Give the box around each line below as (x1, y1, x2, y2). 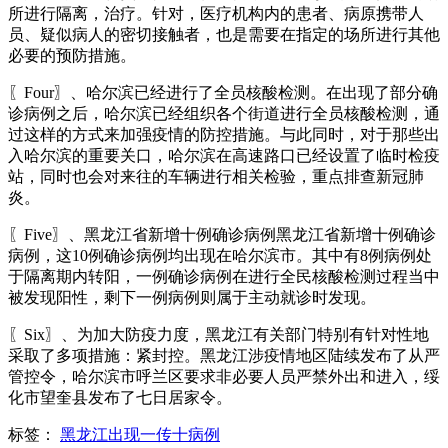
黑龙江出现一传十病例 (60, 425, 220, 443)
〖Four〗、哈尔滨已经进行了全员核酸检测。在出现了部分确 (8, 83, 438, 101)
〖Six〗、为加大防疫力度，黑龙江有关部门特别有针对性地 (8, 325, 429, 343)
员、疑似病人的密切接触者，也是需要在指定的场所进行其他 (8, 25, 440, 43)
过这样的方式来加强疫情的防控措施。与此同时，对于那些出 (8, 125, 440, 143)
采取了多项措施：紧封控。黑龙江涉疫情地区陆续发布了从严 (8, 346, 440, 364)
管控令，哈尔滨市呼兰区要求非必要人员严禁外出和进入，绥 (8, 367, 440, 385)
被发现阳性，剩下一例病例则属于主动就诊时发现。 (8, 288, 376, 306)
